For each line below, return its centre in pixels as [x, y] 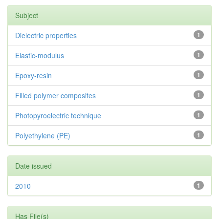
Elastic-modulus [40, 55]
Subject [27, 15]
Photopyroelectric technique [58, 115]
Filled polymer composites [55, 95]
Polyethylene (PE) [43, 135]
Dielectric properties [46, 35]
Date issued [33, 166]
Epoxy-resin [33, 75]
